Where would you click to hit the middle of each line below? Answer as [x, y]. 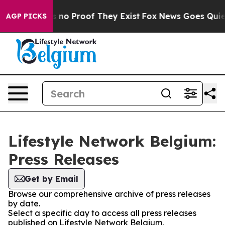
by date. [24, 203]
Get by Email [51, 179]
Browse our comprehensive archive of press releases [109, 194]
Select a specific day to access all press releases [102, 213]
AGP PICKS [26, 16]
